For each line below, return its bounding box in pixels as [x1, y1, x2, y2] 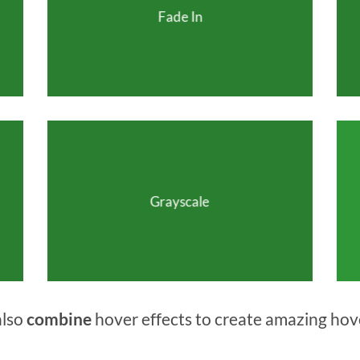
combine [23, 309, 92, 329]
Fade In [157, 7, 202, 25]
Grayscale [149, 192, 210, 210]
